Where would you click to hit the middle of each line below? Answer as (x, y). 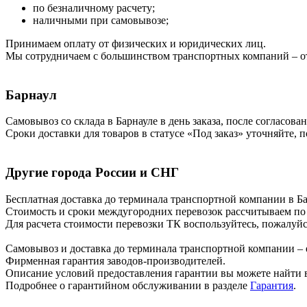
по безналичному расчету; (94, 8)
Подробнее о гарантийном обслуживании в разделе (128, 285)
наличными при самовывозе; (101, 20)
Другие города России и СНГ (92, 173)
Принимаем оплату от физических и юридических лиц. (136, 43)
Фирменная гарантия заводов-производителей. (115, 260)
